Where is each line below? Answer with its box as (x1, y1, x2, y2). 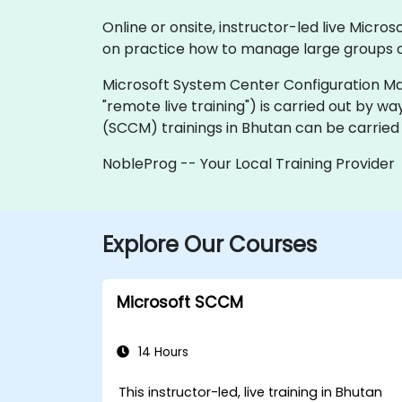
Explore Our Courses (102, 229, 317, 259)
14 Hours (135, 343, 188, 361)
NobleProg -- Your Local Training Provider (102, 153, 395, 174)
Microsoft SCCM (117, 291, 243, 313)
